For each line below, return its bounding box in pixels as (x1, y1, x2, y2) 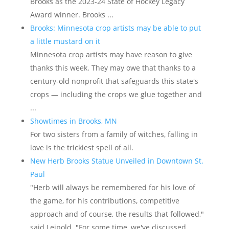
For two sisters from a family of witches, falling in (30, 129, 198, 139)
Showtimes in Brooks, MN (30, 116, 117, 126)
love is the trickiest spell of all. (30, 143, 133, 152)
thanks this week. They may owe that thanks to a (30, 63, 196, 73)
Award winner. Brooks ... (30, 10, 113, 19)
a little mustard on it (30, 36, 100, 46)
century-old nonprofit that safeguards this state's (30, 76, 198, 86)
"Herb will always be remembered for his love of (30, 182, 195, 192)
